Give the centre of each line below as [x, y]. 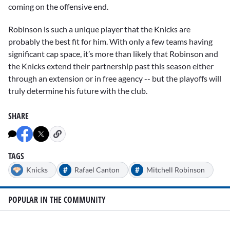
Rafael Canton [97, 170]
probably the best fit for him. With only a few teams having [110, 41]
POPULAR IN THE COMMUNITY [57, 199]
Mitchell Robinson [176, 170]
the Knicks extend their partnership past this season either [111, 66]
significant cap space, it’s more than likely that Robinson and [113, 53]
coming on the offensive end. [58, 6]
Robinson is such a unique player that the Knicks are [99, 29]
